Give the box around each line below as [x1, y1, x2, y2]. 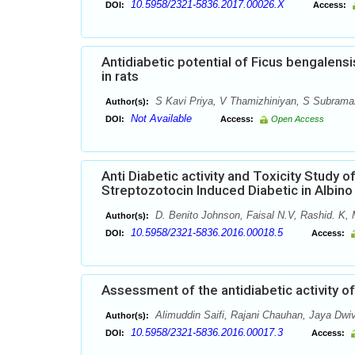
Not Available [131, 113, 192, 124]
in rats [101, 68, 139, 84]
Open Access [271, 114, 324, 124]
